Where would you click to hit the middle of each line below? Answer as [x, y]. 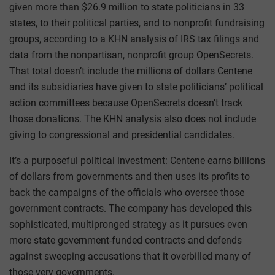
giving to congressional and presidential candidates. [122, 135]
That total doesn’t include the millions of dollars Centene [131, 71]
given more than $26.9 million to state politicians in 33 [127, 7]
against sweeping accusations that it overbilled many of [130, 257]
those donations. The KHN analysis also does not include [133, 119]
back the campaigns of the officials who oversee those [127, 193]
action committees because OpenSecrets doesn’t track [126, 103]
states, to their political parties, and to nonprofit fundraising [137, 23]
